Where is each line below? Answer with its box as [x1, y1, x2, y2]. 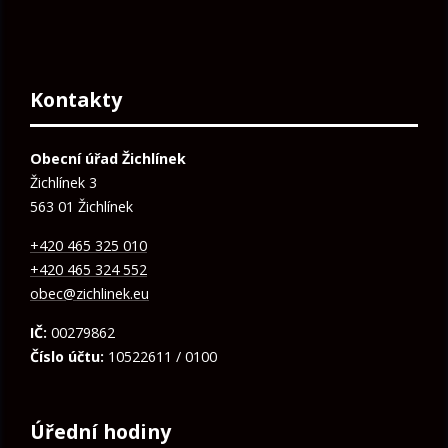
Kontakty [30, 86, 122, 114]
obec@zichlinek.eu [30, 284, 149, 304]
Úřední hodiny [30, 418, 171, 446]
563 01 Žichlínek [30, 197, 133, 217]
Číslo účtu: [30, 347, 104, 367]
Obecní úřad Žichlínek [30, 149, 186, 169]
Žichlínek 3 [30, 173, 97, 193]
